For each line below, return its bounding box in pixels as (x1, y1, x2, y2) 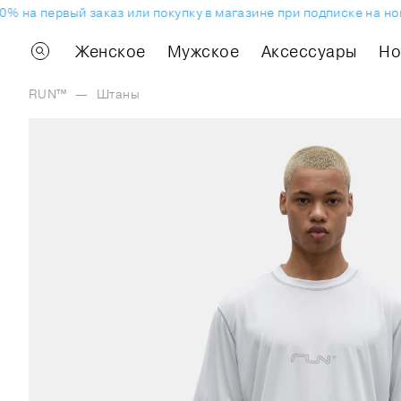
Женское (75, 41, 146, 61)
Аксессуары (260, 41, 357, 61)
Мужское (166, 41, 240, 61)
